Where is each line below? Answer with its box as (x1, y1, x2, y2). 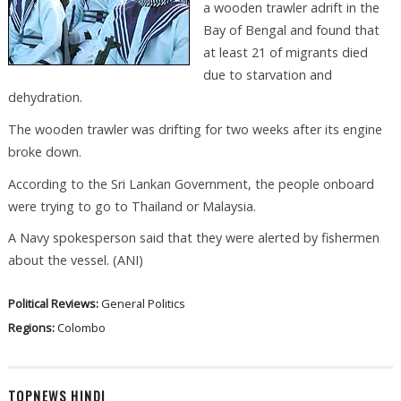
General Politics (100, 295, 185, 312)
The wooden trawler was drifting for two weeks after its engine (7, 120, 382, 138)
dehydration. (7, 89, 82, 107)
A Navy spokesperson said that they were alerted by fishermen (7, 229, 380, 247)
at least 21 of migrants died (202, 44, 368, 62)
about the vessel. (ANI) (7, 252, 143, 269)
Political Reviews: (7, 295, 101, 312)
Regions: (7, 320, 57, 337)
